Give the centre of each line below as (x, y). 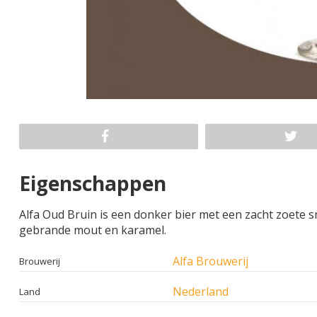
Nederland (201, 291)
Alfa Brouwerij (211, 261)
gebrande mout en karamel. (93, 230)
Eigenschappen (93, 183)
